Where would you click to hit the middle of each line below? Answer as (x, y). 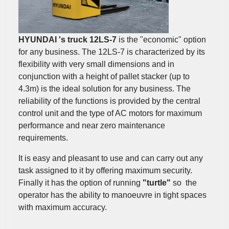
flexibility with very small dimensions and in (96, 64)
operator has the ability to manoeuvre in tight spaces (112, 195)
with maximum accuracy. (63, 208)
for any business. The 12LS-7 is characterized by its (112, 52)
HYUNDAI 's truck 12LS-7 (68, 40)
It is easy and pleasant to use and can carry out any (111, 158)
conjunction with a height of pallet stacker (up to (104, 77)
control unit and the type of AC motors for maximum (110, 113)
